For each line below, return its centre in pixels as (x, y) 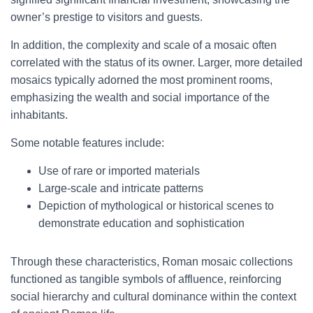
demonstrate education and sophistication (141, 223)
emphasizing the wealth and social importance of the (140, 97)
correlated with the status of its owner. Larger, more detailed (156, 63)
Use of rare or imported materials (119, 171)
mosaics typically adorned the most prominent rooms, (141, 80)
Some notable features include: (87, 143)
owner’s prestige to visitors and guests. (107, 17)
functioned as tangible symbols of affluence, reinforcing (146, 279)
